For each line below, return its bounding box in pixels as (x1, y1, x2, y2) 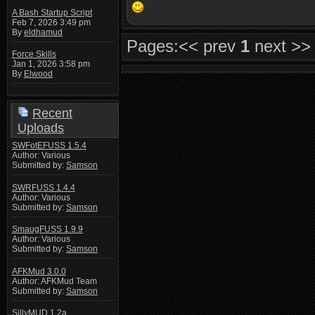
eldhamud (23, 27, 63, 37)
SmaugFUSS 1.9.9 (11, 224, 83, 235)
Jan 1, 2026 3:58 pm (11, 59, 90, 70)
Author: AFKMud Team (11, 276, 97, 286)
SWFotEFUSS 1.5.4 (11, 140, 86, 150)
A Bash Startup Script (11, 7, 92, 18)
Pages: (127, 37, 179, 56)
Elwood (23, 69, 53, 79)
